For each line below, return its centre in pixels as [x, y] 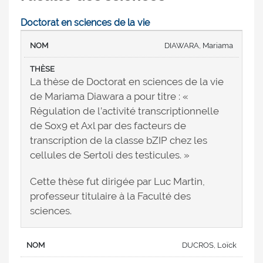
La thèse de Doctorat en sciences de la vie [127, 82]
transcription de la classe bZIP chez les [119, 141]
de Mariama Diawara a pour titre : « [109, 97]
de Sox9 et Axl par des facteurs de [108, 126]
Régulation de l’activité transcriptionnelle [124, 111]
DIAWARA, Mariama [199, 46]
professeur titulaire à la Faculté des [110, 196]
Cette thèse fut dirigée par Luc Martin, [117, 182]
